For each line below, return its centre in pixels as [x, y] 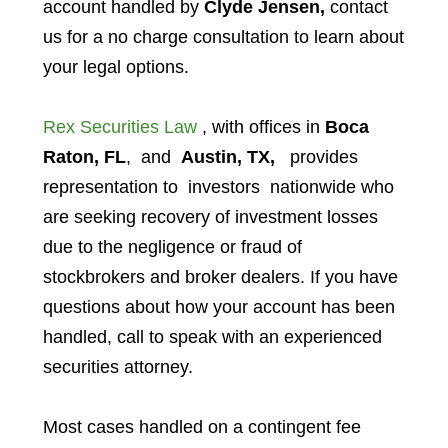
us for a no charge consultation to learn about [223, 37]
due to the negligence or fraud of [172, 247]
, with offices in [260, 127]
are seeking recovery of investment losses [210, 217]
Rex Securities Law [119, 127]
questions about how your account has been [218, 307]
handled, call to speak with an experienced [212, 337]
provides [318, 157]
